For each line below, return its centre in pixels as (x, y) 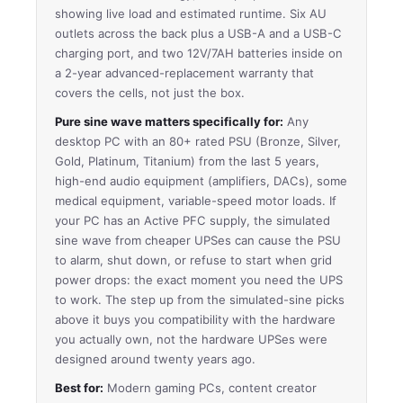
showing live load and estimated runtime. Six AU (191, 13)
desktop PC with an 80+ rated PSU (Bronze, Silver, (198, 141)
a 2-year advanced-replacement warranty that (184, 72)
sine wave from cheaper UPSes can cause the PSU (198, 240)
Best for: (79, 387)
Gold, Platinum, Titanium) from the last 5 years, (187, 161)
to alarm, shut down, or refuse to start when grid (193, 260)
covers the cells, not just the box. (150, 92)
